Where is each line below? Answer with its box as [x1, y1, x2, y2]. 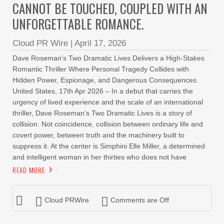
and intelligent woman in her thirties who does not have [12, 153, 186, 161]
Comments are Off [110, 196, 169, 204]
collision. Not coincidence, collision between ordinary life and [12, 120, 203, 128]
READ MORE [12, 165, 45, 175]
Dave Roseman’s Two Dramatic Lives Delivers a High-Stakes [12, 54, 204, 62]
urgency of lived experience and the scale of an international [12, 98, 203, 106]
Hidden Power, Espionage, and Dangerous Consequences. [12, 76, 198, 84]
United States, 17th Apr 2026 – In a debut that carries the [12, 87, 193, 95]
